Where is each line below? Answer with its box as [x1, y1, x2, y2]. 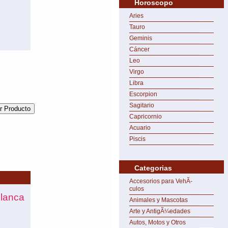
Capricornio [129, 113, 162, 120]
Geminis [129, 35, 152, 42]
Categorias [134, 164, 172, 172]
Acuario [129, 124, 151, 131]
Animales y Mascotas [129, 196, 188, 204]
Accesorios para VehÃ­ [129, 178, 192, 185]
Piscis [129, 135, 146, 142]
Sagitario [129, 102, 154, 109]
